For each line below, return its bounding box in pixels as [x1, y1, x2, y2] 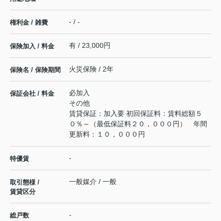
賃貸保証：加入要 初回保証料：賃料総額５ [69, 109, 202, 117]
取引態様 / [10, 178, 39, 186]
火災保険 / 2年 [69, 65, 113, 73]
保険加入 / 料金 [10, 42, 54, 50]
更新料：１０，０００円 [69, 130, 145, 138]
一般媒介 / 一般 [69, 177, 116, 185]
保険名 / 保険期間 [10, 66, 61, 74]
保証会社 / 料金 [10, 89, 54, 97]
